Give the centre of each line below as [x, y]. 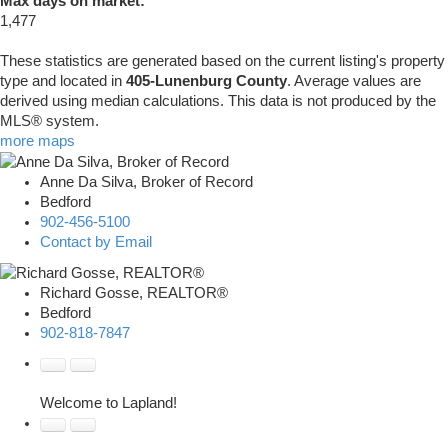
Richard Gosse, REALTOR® [134, 293]
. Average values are [354, 81]
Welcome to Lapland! [108, 403]
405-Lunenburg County [206, 81]
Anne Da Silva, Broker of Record [146, 182]
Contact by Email [96, 242]
